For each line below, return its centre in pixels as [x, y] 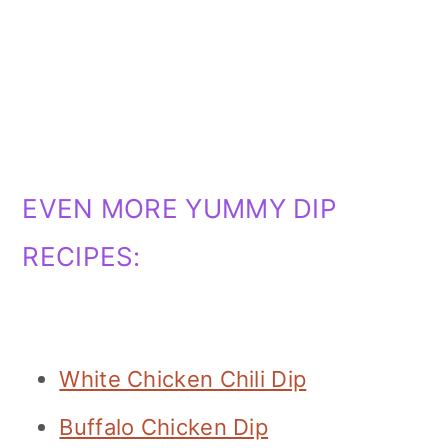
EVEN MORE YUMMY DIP [180, 208]
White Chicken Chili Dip [183, 378]
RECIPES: [81, 256]
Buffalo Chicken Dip [164, 426]
